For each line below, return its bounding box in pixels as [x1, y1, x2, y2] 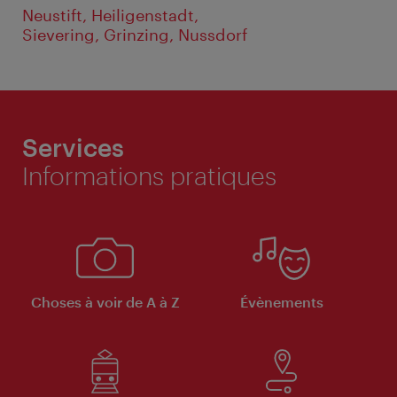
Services [22, 132, 124, 161]
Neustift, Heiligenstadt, [22, 5, 198, 26]
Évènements [239, 292, 323, 310]
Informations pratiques [22, 160, 276, 190]
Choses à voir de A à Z [30, 292, 180, 310]
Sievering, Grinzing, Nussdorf [22, 25, 247, 45]
